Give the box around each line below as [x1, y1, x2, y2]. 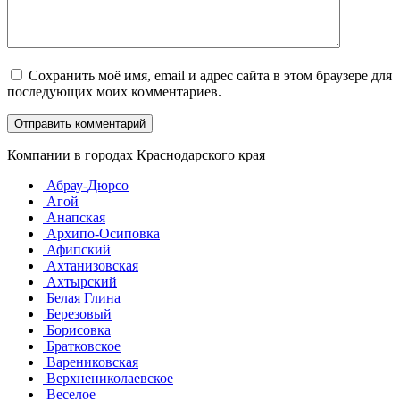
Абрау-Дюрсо [43, 178, 129, 194]
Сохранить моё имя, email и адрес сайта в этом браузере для [29, 68, 392, 84]
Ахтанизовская [43, 258, 138, 274]
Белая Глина [43, 290, 121, 306]
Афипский [43, 242, 111, 258]
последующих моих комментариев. [7, 84, 221, 100]
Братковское [43, 338, 121, 354]
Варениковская [43, 354, 138, 371]
